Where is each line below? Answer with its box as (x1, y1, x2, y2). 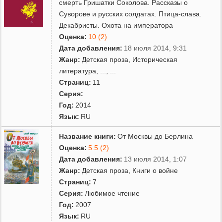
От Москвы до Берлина (117, 132, 193, 140)
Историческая (132, 55, 178, 63)
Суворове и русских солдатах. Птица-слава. (59, 9, 202, 18)
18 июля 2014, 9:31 (124, 44, 187, 52)
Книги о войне (132, 166, 178, 174)
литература (59, 66, 97, 75)
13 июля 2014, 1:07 (124, 155, 187, 163)
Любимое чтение (85, 189, 140, 197)
